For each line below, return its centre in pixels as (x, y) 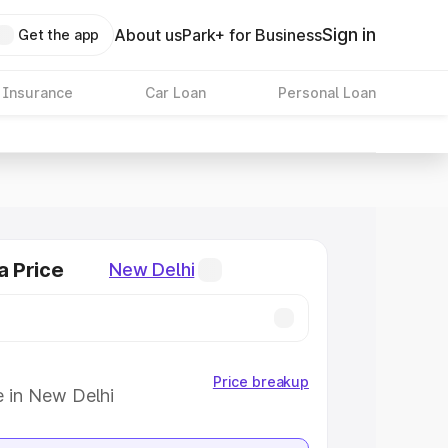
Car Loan (175, 92)
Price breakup (260, 381)
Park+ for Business (252, 35)
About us (148, 35)
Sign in (349, 34)
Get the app (58, 34)
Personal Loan (326, 92)
